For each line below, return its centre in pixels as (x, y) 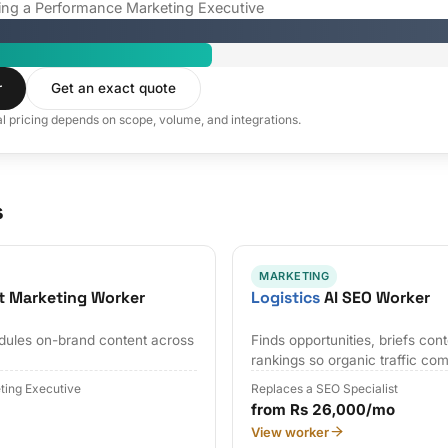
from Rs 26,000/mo (323, 409)
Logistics (286, 298)
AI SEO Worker (375, 298)
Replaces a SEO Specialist (325, 388)
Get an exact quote (113, 88)
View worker (290, 431)
